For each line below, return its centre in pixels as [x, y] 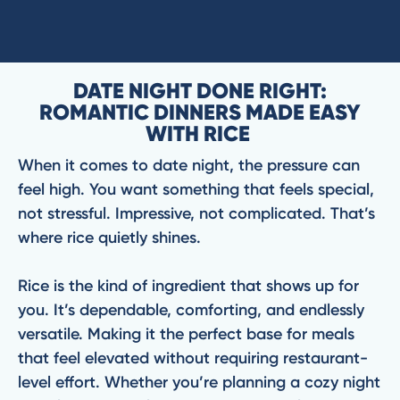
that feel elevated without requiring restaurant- [193, 358]
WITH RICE [200, 134]
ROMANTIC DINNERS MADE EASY [200, 112]
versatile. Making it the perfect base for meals [186, 334]
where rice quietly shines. [112, 237]
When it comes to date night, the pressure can [189, 165]
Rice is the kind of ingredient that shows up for [188, 286]
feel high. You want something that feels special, [196, 189]
